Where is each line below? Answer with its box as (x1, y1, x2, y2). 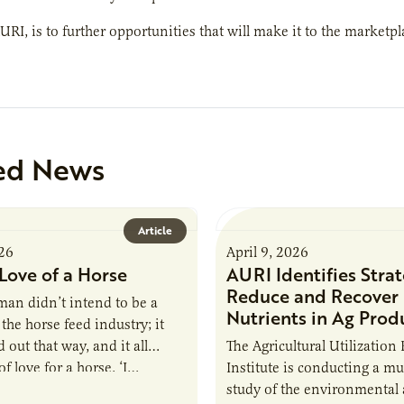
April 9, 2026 (225, 243, 308, 262)
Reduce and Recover (225, 282, 399, 308)
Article (137, 222, 172, 238)
